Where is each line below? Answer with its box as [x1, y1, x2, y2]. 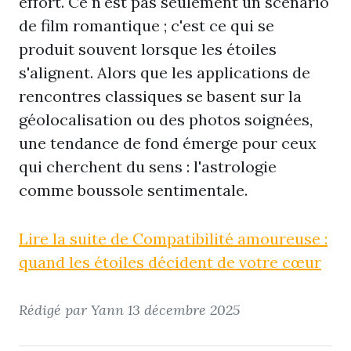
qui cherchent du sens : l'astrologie [19, 157, 277, 176]
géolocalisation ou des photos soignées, [19, 110, 313, 129]
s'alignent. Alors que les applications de [19, 63, 310, 82]
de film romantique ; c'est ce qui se [19, 16, 274, 35]
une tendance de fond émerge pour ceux [19, 133, 317, 153]
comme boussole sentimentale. [19, 180, 248, 200]
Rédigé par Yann [19, 301, 128, 319]
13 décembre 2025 [128, 301, 240, 319]
